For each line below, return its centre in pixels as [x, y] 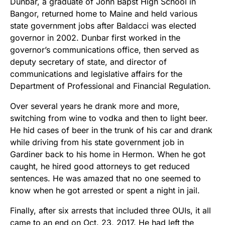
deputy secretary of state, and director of [88, 62]
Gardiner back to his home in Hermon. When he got [108, 154]
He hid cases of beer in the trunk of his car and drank [111, 130]
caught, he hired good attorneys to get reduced [100, 166]
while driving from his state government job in [97, 142]
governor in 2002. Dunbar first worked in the [95, 38]
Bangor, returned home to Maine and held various [104, 14]
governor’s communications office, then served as [104, 50]
